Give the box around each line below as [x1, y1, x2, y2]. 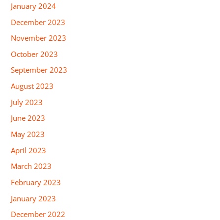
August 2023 [11, 81, 54, 91]
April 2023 [11, 145, 47, 155]
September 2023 [11, 65, 68, 75]
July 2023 [11, 97, 43, 107]
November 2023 [11, 33, 67, 43]
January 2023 [11, 193, 56, 203]
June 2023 [11, 113, 46, 123]
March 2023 [11, 161, 52, 171]
